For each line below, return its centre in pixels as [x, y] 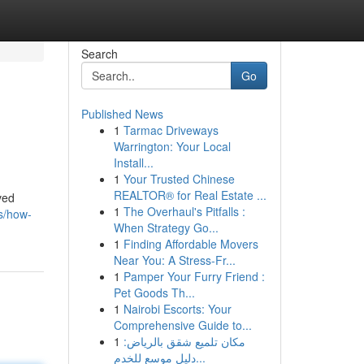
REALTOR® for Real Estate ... [190, 195]
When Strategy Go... [166, 227]
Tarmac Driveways [171, 130]
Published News [122, 114]
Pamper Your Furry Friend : [194, 276]
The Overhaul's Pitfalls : [184, 211]
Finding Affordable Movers [191, 244]
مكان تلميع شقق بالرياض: [184, 341]
